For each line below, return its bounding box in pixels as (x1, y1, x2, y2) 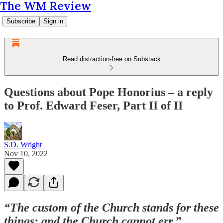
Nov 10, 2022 (4, 149, 48, 158)
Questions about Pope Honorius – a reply (4, 85, 213, 99)
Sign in (43, 17, 63, 25)
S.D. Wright (4, 140, 42, 149)
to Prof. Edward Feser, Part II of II (4, 99, 183, 112)
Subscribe (6, 17, 35, 25)
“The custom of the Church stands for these (4, 201, 219, 214)
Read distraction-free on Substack (62, 55, 161, 63)
